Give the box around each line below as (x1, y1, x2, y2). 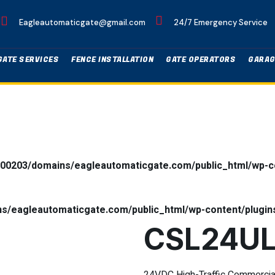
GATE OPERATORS (166, 53, 236, 65)
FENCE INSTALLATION (71, 53, 154, 65)
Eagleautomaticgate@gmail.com (18, 17, 145, 28)
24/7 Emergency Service (173, 17, 268, 28)
